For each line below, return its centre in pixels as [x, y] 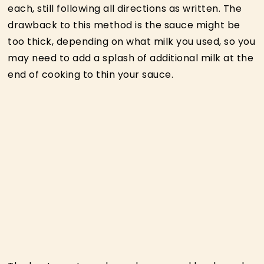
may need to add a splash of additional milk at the [131, 58]
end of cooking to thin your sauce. [91, 74]
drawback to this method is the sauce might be [124, 25]
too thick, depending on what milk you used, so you [132, 41]
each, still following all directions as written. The [125, 8]
